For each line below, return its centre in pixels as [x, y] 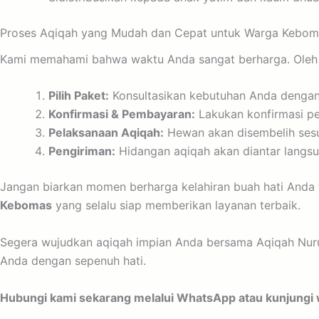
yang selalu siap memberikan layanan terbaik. [176, 205]
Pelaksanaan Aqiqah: [106, 133]
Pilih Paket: [79, 96]
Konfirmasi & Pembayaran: [122, 114]
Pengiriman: [82, 151]
